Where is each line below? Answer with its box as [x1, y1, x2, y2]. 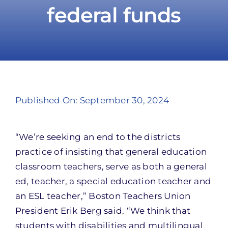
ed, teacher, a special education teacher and [15, 176, 212, 186]
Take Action [91, 26, 154, 38]
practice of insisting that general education [15, 147, 207, 157]
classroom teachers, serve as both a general [15, 161, 207, 172]
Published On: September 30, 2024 [15, 95, 169, 105]
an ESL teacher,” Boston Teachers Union [15, 191, 191, 201]
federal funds [47, 3, 181, 27]
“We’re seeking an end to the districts [15, 132, 181, 142]
